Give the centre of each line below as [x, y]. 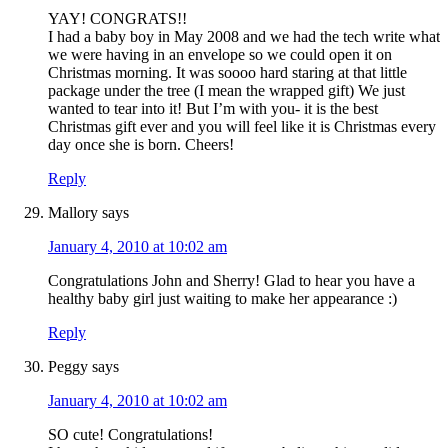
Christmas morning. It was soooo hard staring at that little [227, 73]
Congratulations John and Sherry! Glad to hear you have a [231, 281]
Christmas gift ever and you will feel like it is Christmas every [242, 127]
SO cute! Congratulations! [130, 435]
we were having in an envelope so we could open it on [220, 55]
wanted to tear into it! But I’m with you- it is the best [213, 109]
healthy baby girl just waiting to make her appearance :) [222, 299]
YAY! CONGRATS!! [117, 19]
